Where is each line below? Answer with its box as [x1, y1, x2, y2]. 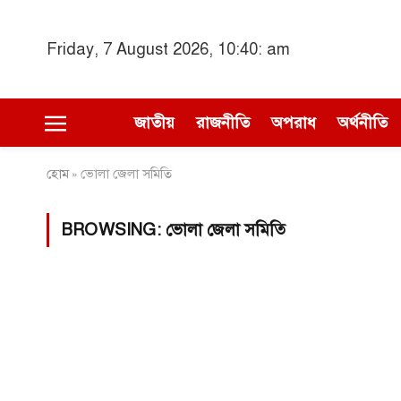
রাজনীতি [196, 113, 250, 132]
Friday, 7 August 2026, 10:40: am [47, 38, 290, 59]
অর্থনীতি [337, 113, 388, 132]
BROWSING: [62, 219, 166, 240]
